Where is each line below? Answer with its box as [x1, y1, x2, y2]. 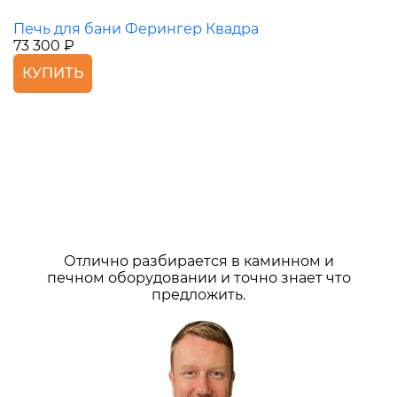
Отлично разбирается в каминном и [63, 253, 334, 270]
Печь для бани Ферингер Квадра [13, 20, 259, 38]
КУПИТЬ [22, 65, 83, 82]
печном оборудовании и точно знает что [46, 269, 351, 287]
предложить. [152, 286, 245, 304]
